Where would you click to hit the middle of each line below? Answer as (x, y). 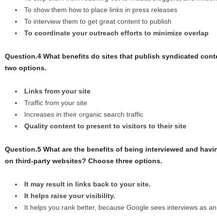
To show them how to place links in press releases (101, 10)
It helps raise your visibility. (70, 196)
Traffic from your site (56, 103)
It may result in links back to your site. (87, 184)
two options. (26, 68)
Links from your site (57, 91)
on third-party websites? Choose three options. (84, 161)
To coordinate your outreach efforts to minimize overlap (116, 33)
